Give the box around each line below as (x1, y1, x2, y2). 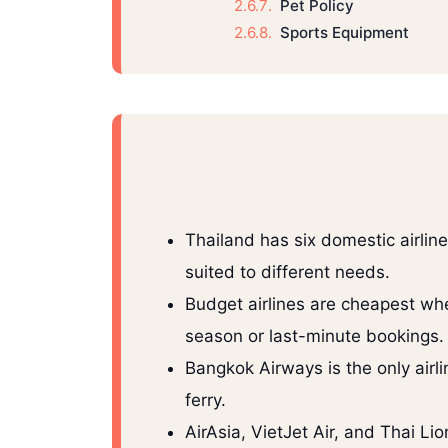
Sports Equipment (279, 23, 409, 43)
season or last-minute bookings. (185, 326, 444, 347)
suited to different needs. (185, 262, 390, 283)
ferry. (185, 390, 226, 411)
